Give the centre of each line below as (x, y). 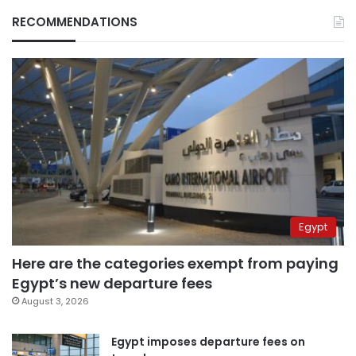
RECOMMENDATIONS (75, 21)
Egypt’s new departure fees (112, 283)
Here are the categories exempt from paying (175, 263)
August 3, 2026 (55, 301)
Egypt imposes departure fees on (208, 341)
